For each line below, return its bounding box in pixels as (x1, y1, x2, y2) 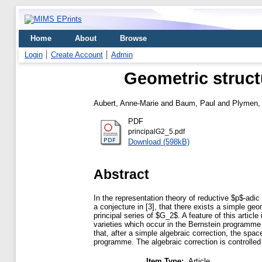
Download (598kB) (128, 137, 189, 146)
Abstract (94, 166, 149, 182)
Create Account (51, 50, 103, 59)
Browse (120, 34, 147, 43)
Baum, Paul (175, 98, 215, 108)
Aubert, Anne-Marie (94, 98, 158, 108)
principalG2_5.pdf (128, 127, 185, 135)
